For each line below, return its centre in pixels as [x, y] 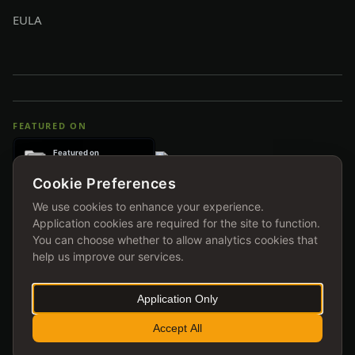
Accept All [177, 328]
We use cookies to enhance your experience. [148, 206]
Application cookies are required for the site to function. [176, 223]
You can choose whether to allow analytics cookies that [175, 240]
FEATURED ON [50, 126]
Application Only [177, 299]
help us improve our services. [108, 256]
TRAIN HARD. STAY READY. [177, 329]
